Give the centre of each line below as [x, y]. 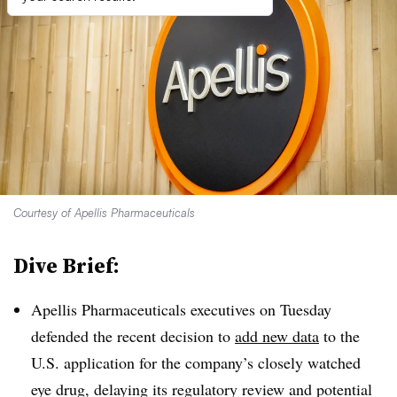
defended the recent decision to [133, 336]
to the [339, 336]
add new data [277, 336]
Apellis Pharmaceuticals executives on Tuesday [181, 309]
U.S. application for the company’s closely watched [196, 362]
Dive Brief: [66, 265]
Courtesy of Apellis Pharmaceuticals [104, 213]
